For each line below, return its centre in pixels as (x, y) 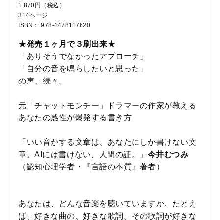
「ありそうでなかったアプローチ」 (83, 56)
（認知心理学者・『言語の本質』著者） (91, 167)
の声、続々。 (42, 81)
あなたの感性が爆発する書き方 (75, 118)
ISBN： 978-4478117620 (54, 25)
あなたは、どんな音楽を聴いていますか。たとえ (107, 204)
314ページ (33, 15)
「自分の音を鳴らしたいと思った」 (83, 69)
